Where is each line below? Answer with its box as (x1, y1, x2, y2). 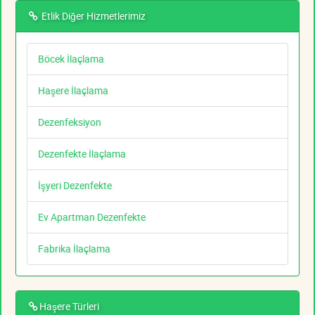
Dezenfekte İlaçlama (38, 147, 126, 161)
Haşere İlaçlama (38, 84, 108, 98)
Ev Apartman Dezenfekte (38, 210, 146, 224)
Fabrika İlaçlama (38, 242, 110, 256)
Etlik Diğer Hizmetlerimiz (39, 9, 146, 23)
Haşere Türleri (39, 300, 99, 314)
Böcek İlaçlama (38, 52, 104, 66)
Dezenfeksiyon (38, 115, 101, 129)
